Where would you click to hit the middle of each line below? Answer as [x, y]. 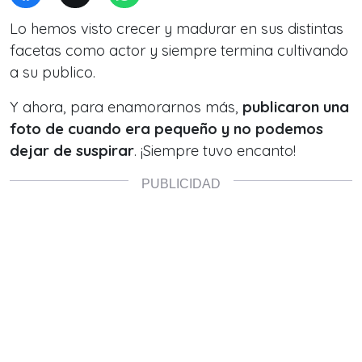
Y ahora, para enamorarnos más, [126, 107]
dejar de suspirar [72, 151]
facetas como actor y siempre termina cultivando [179, 51]
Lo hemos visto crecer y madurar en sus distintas [177, 29]
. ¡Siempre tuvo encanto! [215, 151]
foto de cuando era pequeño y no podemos [166, 129]
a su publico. [53, 73]
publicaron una [296, 107]
